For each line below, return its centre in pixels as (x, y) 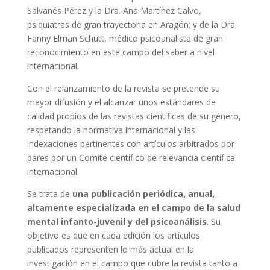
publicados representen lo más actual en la (110, 249)
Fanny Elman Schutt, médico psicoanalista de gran (125, 38)
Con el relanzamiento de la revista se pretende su (123, 88)
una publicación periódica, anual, (143, 194)
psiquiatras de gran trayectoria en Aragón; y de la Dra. (132, 24)
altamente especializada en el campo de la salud (133, 208)
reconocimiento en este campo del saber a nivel (121, 52)
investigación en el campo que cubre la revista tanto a (132, 263)
